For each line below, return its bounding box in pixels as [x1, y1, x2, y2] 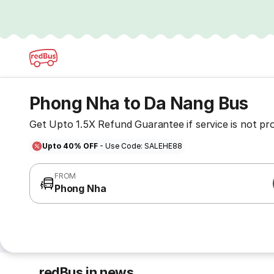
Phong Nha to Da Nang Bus [29, 93, 248, 114]
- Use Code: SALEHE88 [98, 141, 182, 150]
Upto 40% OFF [42, 141, 98, 150]
